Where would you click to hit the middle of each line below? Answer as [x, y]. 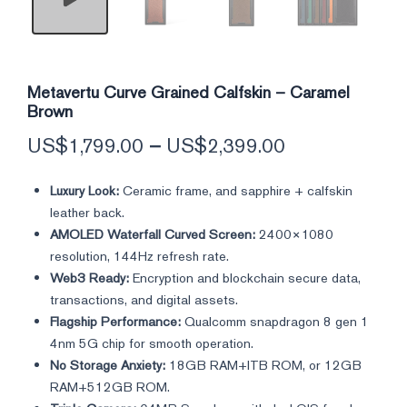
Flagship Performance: [115, 322]
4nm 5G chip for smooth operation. [152, 343]
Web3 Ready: [89, 278]
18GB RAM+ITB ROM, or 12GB [263, 365]
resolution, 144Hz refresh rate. [139, 256]
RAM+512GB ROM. [110, 387]
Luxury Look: [84, 191]
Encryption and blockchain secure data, [245, 278]
